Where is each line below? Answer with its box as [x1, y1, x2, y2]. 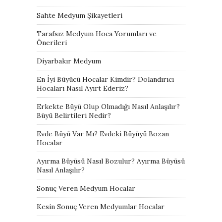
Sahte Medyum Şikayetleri [37, 10, 122, 20]
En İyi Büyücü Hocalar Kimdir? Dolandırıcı [37, 74, 174, 84]
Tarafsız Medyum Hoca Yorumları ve [37, 29, 157, 38]
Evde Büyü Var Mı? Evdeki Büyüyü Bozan [37, 129, 169, 138]
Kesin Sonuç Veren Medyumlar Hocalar [37, 202, 165, 211]
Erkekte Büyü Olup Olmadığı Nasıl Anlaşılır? [37, 102, 180, 111]
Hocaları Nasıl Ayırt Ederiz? [37, 83, 128, 93]
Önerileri [37, 38, 67, 47]
